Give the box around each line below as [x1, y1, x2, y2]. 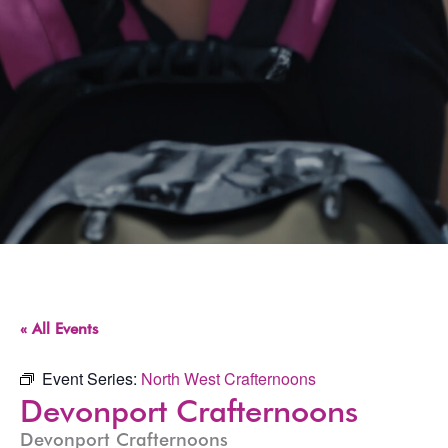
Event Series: [42, 366, 141, 390]
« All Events [20, 319, 98, 338]
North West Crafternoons [141, 366, 316, 390]
